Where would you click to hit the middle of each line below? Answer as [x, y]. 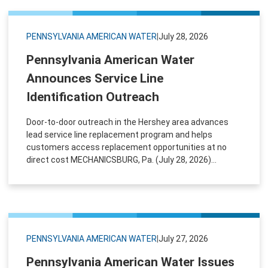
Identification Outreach [93, 97]
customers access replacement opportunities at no [127, 147]
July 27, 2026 [183, 238]
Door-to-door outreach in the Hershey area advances [127, 122]
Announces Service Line [95, 78]
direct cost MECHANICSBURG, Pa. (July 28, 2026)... [121, 159]
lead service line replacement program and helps [119, 134]
